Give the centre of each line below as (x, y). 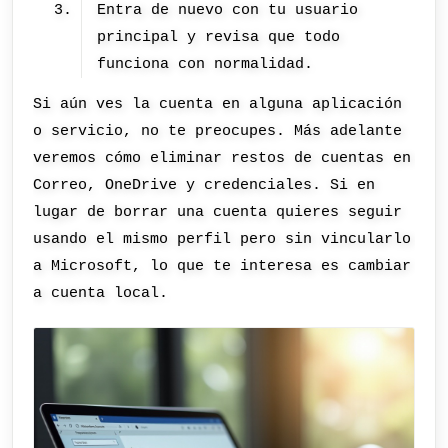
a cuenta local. (101, 292)
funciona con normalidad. (205, 63)
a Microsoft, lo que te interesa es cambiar (222, 265)
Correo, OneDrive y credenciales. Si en (204, 184)
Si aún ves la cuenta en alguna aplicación (218, 103)
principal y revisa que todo (219, 36)
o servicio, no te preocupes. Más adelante (218, 130)
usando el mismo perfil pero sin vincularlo (222, 238)
